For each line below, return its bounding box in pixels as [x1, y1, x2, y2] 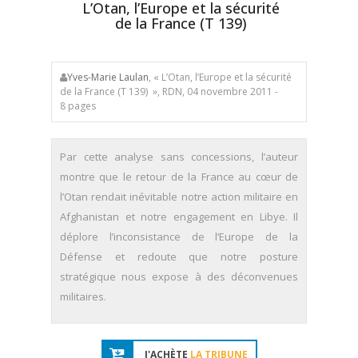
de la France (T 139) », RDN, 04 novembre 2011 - [60, 85, 278, 98]
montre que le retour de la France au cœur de [60, 169, 298, 184]
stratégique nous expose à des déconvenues [60, 269, 298, 284]
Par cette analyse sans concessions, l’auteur [60, 149, 298, 164]
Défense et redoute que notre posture [60, 249, 298, 264]
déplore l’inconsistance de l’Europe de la [60, 229, 298, 244]
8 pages [60, 99, 96, 113]
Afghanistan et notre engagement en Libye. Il [60, 209, 298, 224]
